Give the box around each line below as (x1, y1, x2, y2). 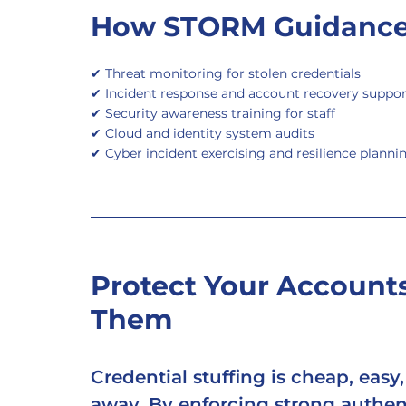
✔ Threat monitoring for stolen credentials (91, 65, 361, 82)
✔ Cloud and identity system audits (91, 125, 314, 141)
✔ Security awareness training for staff (91, 105, 335, 121)
